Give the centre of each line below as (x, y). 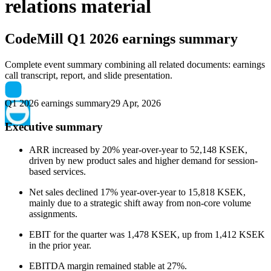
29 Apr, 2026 (136, 103)
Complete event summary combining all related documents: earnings (135, 64)
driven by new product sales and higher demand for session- (143, 161)
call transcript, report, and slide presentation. (89, 75)
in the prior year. (60, 246)
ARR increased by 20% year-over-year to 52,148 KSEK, (138, 150)
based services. (57, 172)
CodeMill (34, 38)
